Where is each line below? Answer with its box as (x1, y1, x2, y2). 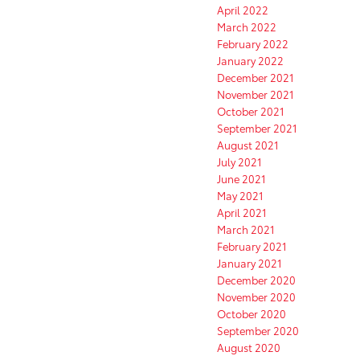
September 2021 (217, 121, 297, 136)
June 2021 (217, 171, 266, 186)
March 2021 (217, 222, 275, 237)
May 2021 (217, 188, 264, 203)
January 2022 (217, 53, 284, 68)
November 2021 (217, 87, 294, 102)
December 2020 (217, 272, 296, 288)
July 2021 (217, 154, 262, 170)
